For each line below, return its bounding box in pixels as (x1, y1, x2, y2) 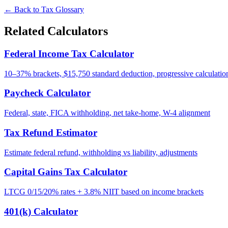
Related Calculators (4, 24, 108, 38)
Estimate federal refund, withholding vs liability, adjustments (4, 148, 197, 157)
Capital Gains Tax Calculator (4, 166, 127, 178)
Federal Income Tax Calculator (4, 48, 134, 60)
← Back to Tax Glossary (4, 5, 84, 14)
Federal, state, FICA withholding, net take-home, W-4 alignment (4, 108, 210, 118)
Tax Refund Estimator (4, 127, 97, 138)
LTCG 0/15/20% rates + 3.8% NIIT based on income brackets (4, 187, 204, 196)
